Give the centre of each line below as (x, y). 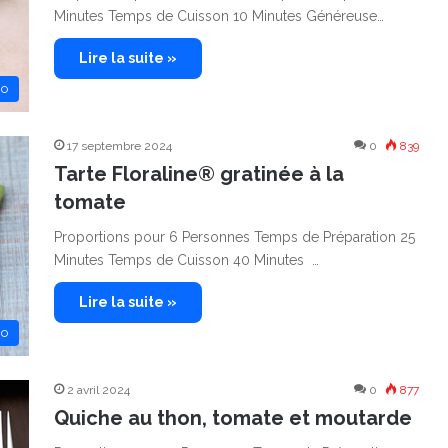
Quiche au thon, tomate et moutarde (233, 418)
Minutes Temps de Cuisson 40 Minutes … (186, 260)
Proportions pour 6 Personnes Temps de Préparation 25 (234, 237)
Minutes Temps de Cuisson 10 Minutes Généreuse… (219, 16)
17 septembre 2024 (119, 146)
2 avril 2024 (98, 390)
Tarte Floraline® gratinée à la (199, 174)
